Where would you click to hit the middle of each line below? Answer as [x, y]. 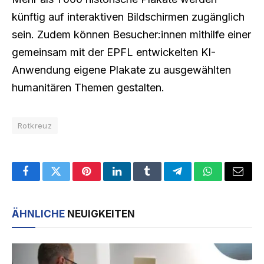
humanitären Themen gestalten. [88, 88]
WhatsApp [230, 180]
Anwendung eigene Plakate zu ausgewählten [121, 70]
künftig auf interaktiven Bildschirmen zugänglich [128, 17]
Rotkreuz [35, 126]
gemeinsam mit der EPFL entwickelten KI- [114, 52]
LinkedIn [135, 180]
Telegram [197, 180]
